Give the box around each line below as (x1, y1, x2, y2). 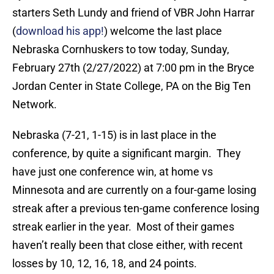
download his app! (16, 24, 104, 38)
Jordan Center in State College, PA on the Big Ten (12, 80, 251, 93)
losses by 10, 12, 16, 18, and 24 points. (12, 257, 197, 270)
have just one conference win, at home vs (12, 165, 213, 179)
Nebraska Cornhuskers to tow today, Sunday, (12, 43, 229, 56)
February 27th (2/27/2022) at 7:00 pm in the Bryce (12, 61, 254, 75)
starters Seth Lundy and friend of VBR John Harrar (12, 6, 254, 20)
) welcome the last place (104, 24, 222, 38)
